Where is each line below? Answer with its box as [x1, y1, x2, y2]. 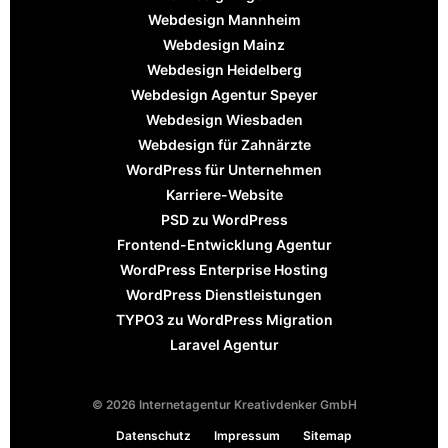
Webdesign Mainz [163, 35, 285, 53]
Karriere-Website [165, 185, 283, 203]
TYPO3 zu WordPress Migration [115, 310, 333, 328]
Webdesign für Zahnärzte [137, 135, 311, 153]
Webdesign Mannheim [147, 10, 301, 28]
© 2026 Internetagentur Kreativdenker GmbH [91, 396, 357, 412]
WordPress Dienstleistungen [126, 285, 322, 303]
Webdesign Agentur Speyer [130, 85, 318, 103]
